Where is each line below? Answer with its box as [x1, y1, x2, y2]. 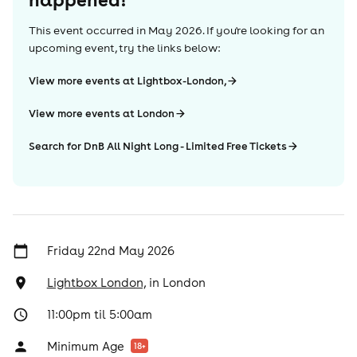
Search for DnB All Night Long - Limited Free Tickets [29, 139, 287, 153]
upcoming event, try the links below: [29, 41, 220, 55]
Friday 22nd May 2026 [46, 243, 175, 258]
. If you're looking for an [202, 23, 324, 37]
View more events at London [29, 107, 175, 120]
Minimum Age [46, 339, 124, 354]
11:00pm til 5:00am [46, 307, 152, 322]
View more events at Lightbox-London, [29, 74, 226, 88]
